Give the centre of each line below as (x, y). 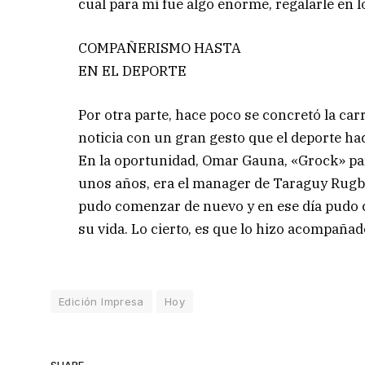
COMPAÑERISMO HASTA (160, 48)
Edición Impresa (101, 302)
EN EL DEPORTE (133, 70)
